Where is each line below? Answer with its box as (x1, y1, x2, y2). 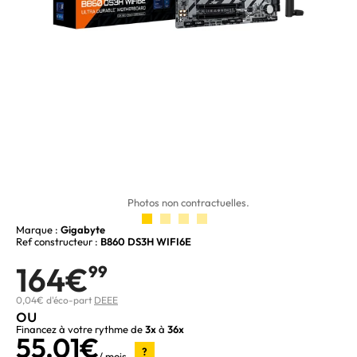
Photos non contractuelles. (127, 195, 250, 209)
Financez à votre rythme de (16, 322, 145, 335)
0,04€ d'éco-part (16, 293, 94, 306)
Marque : (16, 222, 61, 236)
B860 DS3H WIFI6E (100, 234, 191, 248)
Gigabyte (61, 222, 105, 236)
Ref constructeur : (16, 234, 100, 248)
